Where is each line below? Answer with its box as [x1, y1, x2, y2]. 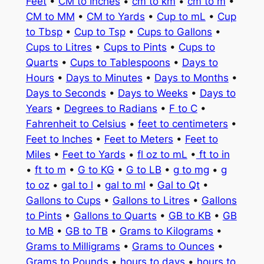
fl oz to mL [137, 148, 187, 161]
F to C [169, 103, 197, 115]
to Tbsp [25, 26, 62, 38]
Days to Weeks [117, 87, 188, 100]
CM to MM [25, 11, 75, 23]
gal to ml [104, 179, 146, 192]
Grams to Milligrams [25, 240, 120, 253]
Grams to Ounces [131, 240, 214, 253]
